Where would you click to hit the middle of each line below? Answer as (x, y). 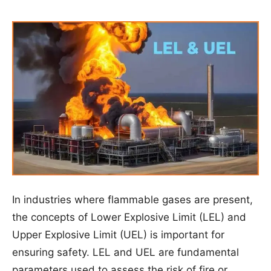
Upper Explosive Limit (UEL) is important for (118, 235)
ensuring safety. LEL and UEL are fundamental (126, 252)
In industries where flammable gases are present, (132, 200)
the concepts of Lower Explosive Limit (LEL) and (129, 217)
